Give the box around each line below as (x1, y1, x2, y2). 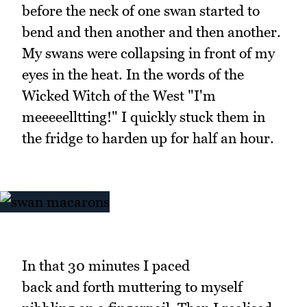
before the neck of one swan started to (22, 1, 260, 19)
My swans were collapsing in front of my (22, 44, 275, 62)
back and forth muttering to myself (22, 278, 243, 296)
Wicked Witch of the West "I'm (22, 86, 216, 104)
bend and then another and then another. (22, 23, 281, 40)
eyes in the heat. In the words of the (22, 65, 244, 83)
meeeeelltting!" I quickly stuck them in (22, 108, 265, 125)
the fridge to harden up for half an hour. (22, 129, 274, 147)
